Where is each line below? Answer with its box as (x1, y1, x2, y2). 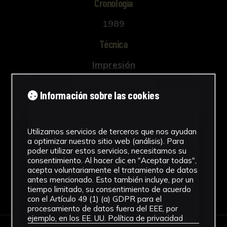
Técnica (99, 37, 128, 50)
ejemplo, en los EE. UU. (27, 213, 108, 223)
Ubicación (96, 79, 131, 91)
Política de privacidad (108, 213, 183, 223)
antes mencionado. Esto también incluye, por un (27, 175, 194, 185)
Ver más (88, 126, 124, 138)
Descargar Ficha (86, 183, 153, 194)
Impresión (92, 58, 135, 70)
